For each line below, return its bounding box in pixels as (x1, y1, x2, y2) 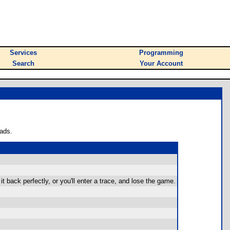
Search (12, 60, 34, 67)
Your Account (140, 60, 183, 67)
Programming (139, 49, 183, 56)
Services (10, 49, 37, 56)
